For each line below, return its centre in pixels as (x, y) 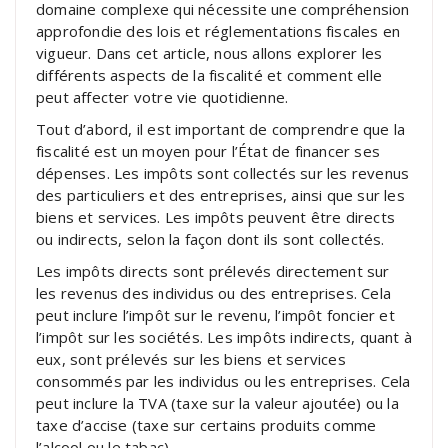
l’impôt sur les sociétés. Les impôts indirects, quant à (224, 336)
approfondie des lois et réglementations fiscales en (218, 30)
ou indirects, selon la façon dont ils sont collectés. (210, 238)
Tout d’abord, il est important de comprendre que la (221, 128)
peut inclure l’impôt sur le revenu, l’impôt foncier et (215, 314)
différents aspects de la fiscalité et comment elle (209, 74)
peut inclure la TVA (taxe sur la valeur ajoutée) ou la (217, 402)
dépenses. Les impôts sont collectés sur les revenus (223, 172)
